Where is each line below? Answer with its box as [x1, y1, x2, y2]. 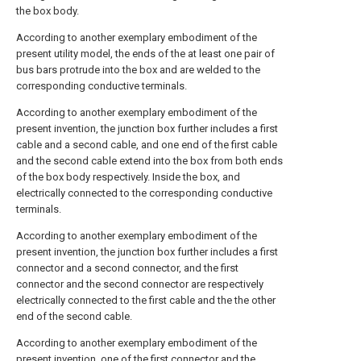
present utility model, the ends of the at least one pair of [16, 48, 275, 60]
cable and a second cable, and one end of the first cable [16, 139, 277, 151]
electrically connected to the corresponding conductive [16, 187, 272, 199]
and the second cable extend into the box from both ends [16, 155, 283, 167]
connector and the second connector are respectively [16, 278, 263, 290]
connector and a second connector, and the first [16, 262, 239, 274]
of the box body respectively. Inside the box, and [16, 171, 240, 183]
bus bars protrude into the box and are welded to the [16, 64, 260, 76]
